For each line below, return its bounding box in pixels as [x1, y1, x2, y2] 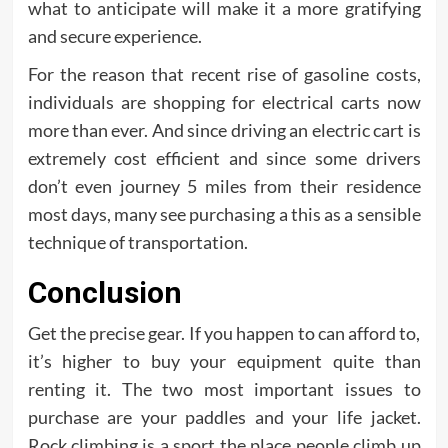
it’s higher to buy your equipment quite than [27, 350, 421, 372]
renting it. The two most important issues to [27, 378, 421, 400]
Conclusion [27, 275, 182, 310]
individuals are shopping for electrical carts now [27, 91, 421, 113]
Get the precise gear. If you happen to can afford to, [27, 322, 421, 344]
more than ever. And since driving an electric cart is [27, 119, 421, 141]
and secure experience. [27, 25, 202, 47]
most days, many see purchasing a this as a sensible [27, 203, 421, 225]
